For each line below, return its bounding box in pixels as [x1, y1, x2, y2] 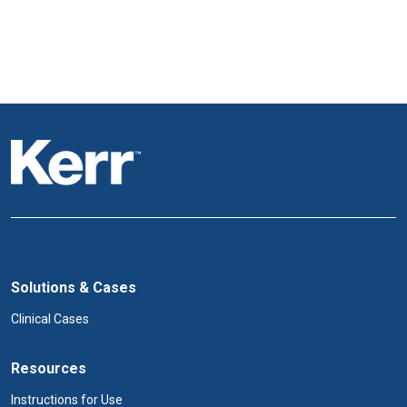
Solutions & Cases [11, 279, 136, 296]
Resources [11, 360, 86, 377]
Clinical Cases [11, 312, 89, 326]
